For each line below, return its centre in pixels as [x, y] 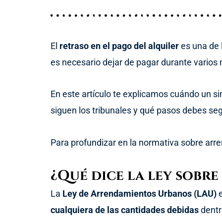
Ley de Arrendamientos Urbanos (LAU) [139, 194]
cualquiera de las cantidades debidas [125, 210]
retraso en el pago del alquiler [119, 46]
